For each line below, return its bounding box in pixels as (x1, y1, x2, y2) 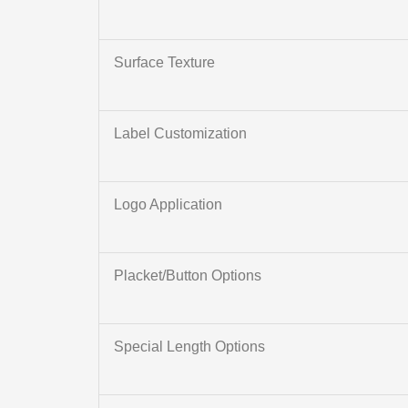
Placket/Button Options (113, 268, 261, 284)
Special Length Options (113, 339, 265, 355)
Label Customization (113, 126, 247, 142)
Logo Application (113, 197, 222, 213)
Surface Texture (113, 55, 215, 71)
